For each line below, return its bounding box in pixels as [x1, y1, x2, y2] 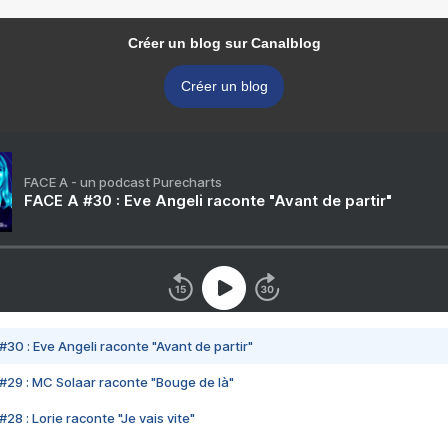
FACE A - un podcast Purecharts [24, 174, 222, 191]
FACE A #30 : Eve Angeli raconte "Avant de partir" [24, 191, 392, 211]
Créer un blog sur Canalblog [127, 35, 321, 52]
